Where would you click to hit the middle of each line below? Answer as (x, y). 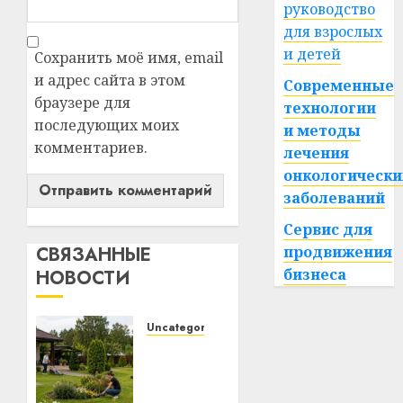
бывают (177, 370)
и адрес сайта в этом (110, 81)
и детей (313, 54)
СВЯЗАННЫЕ (94, 255)
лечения (317, 153)
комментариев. (91, 148)
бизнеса (315, 274)
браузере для (82, 103)
